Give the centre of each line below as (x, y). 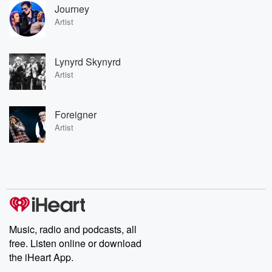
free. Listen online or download (75, 243)
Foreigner (76, 114)
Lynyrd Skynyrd (88, 61)
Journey (72, 8)
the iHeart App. (41, 257)
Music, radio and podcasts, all (73, 229)
